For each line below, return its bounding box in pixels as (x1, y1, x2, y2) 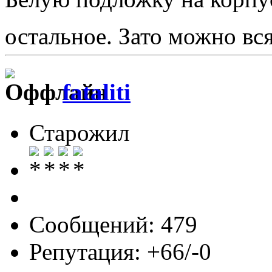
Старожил (29, 119, 129, 146)
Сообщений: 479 (29, 211, 197, 237)
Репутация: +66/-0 (29, 238, 211, 265)
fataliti (63, 79, 131, 106)
